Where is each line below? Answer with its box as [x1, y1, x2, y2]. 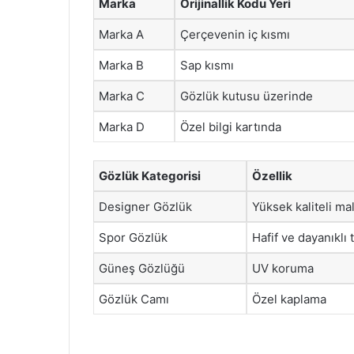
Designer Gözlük [99, 198, 192, 214]
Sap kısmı [180, 58, 234, 73]
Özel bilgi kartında [180, 119, 281, 134]
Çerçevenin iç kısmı [180, 27, 290, 42]
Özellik [252, 168, 292, 183]
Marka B [99, 58, 144, 73]
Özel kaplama [252, 291, 326, 307]
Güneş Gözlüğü [99, 260, 185, 276]
